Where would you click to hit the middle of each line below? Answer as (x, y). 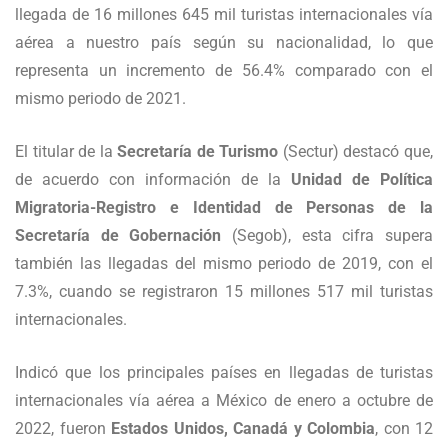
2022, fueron (63, 429)
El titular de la (66, 152)
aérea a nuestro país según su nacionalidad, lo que (224, 43)
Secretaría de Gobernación (118, 236)
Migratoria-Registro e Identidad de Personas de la (224, 208)
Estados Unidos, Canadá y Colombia (243, 429)
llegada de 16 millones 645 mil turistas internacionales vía (224, 15)
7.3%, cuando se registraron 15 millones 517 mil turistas (224, 292)
